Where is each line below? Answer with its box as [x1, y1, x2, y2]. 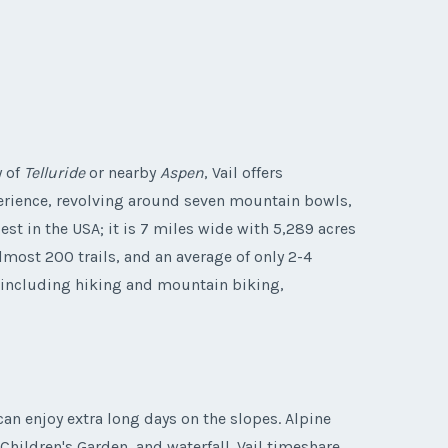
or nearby [85, 163, 160, 183]
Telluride [24, 163, 85, 183]
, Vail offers [204, 163, 283, 183]
